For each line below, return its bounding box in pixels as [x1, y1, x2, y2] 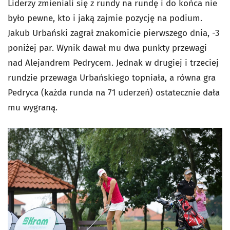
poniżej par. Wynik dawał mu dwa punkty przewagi [8, 43, 207, 53]
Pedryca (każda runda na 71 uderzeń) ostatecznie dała [8, 87, 220, 98]
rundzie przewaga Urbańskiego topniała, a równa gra [8, 72, 216, 83]
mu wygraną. [8, 102, 57, 113]
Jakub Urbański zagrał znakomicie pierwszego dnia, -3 [8, 28, 219, 39]
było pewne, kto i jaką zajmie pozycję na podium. [8, 13, 202, 24]
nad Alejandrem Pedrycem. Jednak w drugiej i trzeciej [8, 57, 219, 68]
